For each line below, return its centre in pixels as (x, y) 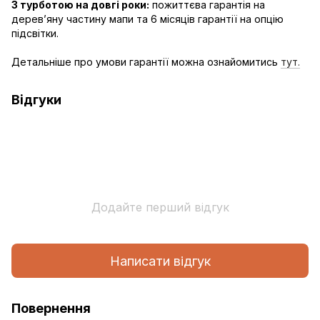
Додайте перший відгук (160, 207)
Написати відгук (160, 261)
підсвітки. (35, 34)
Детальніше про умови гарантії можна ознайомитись (146, 62)
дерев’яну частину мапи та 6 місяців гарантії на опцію (147, 19)
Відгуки (36, 100)
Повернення (51, 309)
